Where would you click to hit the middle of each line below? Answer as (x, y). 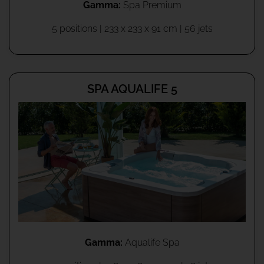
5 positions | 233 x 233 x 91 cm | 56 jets (132, 29)
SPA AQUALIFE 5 (132, 89)
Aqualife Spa (151, 242)
